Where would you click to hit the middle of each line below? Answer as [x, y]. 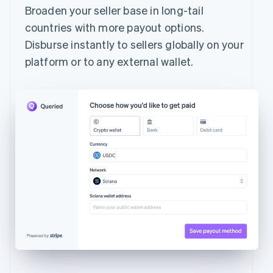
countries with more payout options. [115, 27]
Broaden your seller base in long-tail [114, 10]
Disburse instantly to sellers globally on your [134, 44]
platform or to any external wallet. [109, 61]
